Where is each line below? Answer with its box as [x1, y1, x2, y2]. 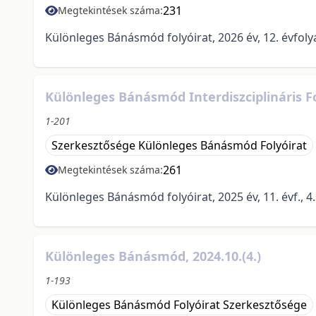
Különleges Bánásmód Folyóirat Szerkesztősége [51, 297, 307, 313]
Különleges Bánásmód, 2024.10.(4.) [45, 248, 261, 265]
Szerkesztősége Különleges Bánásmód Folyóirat [51, 138, 307, 154]
